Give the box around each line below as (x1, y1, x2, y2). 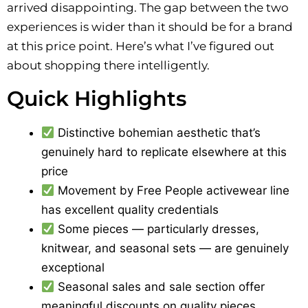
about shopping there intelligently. (7, 58, 210, 72)
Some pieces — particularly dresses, (54, 221, 260, 236)
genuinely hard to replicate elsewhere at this (41, 144, 287, 159)
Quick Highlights (7, 85, 186, 111)
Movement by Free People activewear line (54, 183, 290, 197)
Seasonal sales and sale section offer (54, 279, 265, 294)
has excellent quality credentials (41, 202, 219, 217)
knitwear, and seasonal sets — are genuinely (41, 241, 289, 255)
